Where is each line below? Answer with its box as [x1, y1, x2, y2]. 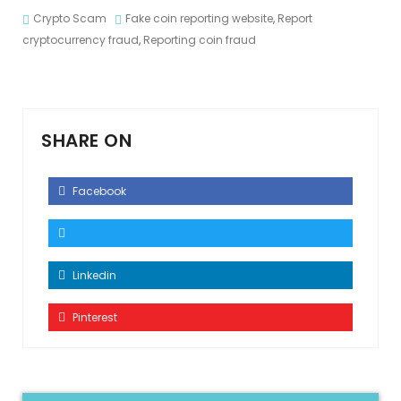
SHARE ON [41, 128, 132, 153]
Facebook [70, 183, 126, 199]
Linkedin [70, 268, 116, 283]
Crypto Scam [33, 11, 107, 26]
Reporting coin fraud [143, 32, 256, 47]
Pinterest [70, 310, 117, 325]
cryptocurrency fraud [22, 32, 139, 47]
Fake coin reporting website [125, 11, 273, 26]
